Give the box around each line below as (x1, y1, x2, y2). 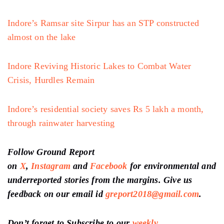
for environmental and (129, 160, 216, 171)
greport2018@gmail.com (105, 188, 199, 199)
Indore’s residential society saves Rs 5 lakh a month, (7, 103, 204, 114)
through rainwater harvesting (7, 117, 115, 128)
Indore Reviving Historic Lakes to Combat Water (7, 60, 191, 71)
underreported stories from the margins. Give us (7, 174, 192, 185)
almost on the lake (7, 31, 78, 42)
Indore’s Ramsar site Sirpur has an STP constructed (7, 17, 199, 28)
